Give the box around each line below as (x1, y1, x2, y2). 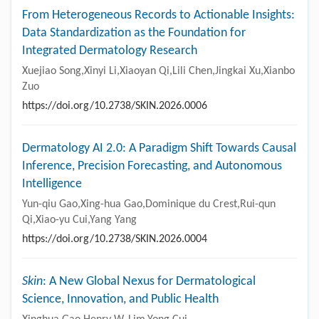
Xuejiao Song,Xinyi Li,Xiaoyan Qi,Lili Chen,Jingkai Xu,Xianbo (22, 65, 295, 77)
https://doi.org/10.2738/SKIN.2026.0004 (22, 233, 207, 245)
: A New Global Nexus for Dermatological (43, 274, 256, 288)
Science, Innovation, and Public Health (22, 292, 219, 306)
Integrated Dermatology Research (22, 43, 197, 58)
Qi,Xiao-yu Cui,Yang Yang (22, 214, 137, 226)
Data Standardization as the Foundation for (22, 26, 246, 40)
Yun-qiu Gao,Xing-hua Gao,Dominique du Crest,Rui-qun (22, 198, 276, 210)
